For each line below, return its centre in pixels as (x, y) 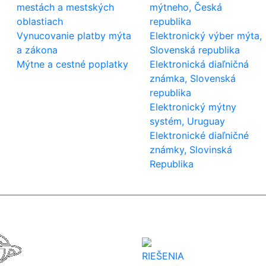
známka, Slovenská (193, 78)
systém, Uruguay (188, 121)
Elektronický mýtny (193, 107)
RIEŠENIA (163, 256)
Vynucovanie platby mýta (74, 35)
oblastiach (39, 21)
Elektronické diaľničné (199, 135)
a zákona (37, 50)
